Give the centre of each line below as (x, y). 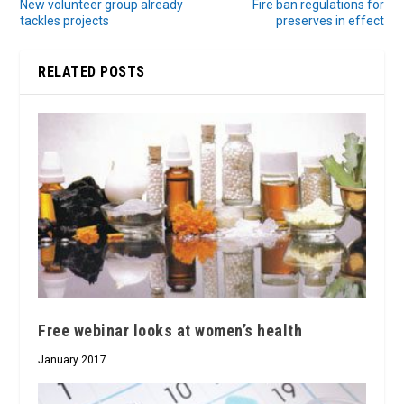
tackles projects (65, 21)
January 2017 (73, 360)
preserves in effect (330, 21)
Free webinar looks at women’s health (170, 331)
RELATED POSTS (92, 72)
